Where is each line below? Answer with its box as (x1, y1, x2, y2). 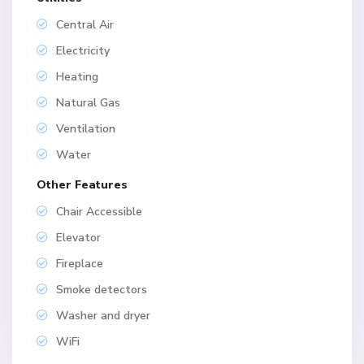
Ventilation (56, 121, 116, 137)
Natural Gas (56, 95, 121, 111)
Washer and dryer (56, 308, 151, 324)
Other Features (37, 177, 128, 193)
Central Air (56, 17, 115, 33)
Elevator (56, 230, 102, 246)
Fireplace (56, 256, 104, 272)
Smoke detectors (56, 282, 148, 298)
